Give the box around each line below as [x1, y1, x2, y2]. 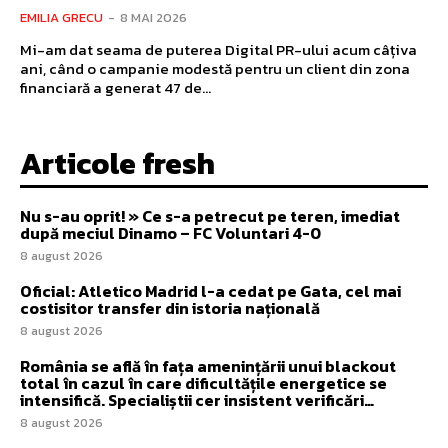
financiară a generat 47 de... [20, 75, 211, 99]
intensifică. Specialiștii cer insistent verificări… [20, 387, 374, 412]
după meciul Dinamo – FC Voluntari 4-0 [20, 220, 321, 245]
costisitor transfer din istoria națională [20, 295, 320, 320]
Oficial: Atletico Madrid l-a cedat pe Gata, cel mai [20, 278, 401, 303]
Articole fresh [20, 140, 215, 186]
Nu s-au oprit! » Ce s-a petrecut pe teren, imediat [20, 203, 400, 228]
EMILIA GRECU [20, 7, 103, 27]
